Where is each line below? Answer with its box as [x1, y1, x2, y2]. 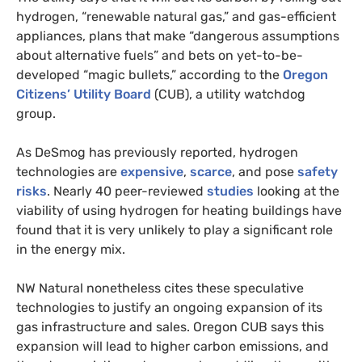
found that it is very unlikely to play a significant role [16, 221, 333, 238]
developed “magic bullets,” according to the [16, 66, 280, 82]
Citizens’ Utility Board [16, 86, 151, 102]
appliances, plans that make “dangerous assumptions [16, 27, 339, 44]
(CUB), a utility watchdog [151, 86, 305, 102]
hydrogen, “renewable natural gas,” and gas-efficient [16, 8, 336, 24]
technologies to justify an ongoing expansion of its [16, 299, 322, 315]
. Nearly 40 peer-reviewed [47, 183, 204, 199]
